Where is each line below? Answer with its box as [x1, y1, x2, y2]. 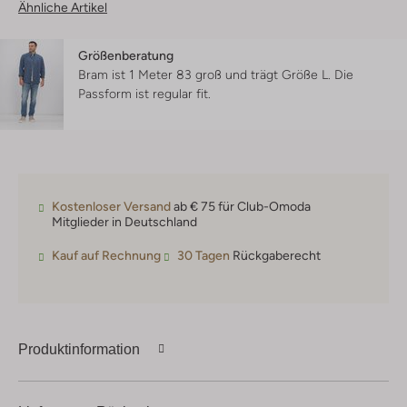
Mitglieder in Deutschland [52, 214, 197, 230]
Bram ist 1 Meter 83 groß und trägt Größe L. [78, 67, 334, 83]
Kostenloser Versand [52, 199, 171, 214]
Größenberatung [78, 48, 174, 64]
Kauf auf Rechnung [52, 248, 161, 263]
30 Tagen [177, 248, 230, 263]
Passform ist [78, 86, 153, 102]
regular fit [153, 86, 208, 102]
